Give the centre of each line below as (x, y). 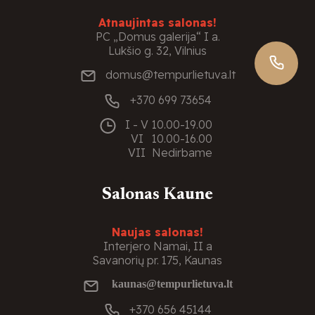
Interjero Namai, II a (157, 246)
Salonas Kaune (157, 194)
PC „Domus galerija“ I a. (157, 36)
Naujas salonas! (157, 232)
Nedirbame (182, 153)
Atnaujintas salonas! (157, 22)
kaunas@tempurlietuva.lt (172, 283)
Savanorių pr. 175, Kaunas (157, 261)
